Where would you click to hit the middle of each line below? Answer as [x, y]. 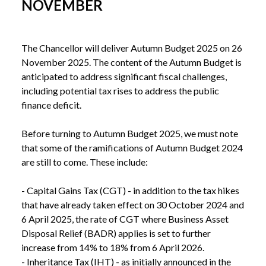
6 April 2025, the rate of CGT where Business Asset [125, 219]
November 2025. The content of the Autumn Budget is [132, 62]
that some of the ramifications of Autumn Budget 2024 [132, 148]
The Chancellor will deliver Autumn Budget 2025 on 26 [132, 48]
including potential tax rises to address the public [120, 91]
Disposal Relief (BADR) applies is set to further [116, 233]
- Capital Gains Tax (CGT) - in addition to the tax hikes [130, 191]
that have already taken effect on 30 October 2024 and [133, 205]
